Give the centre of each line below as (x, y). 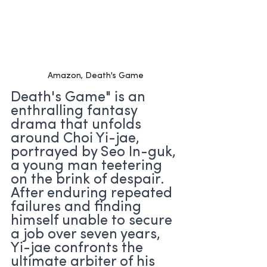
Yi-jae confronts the (79, 248)
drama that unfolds (78, 125)
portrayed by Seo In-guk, (95, 152)
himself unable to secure (93, 221)
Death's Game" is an (80, 97)
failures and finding (78, 207)
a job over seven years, (87, 235)
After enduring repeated (93, 193)
